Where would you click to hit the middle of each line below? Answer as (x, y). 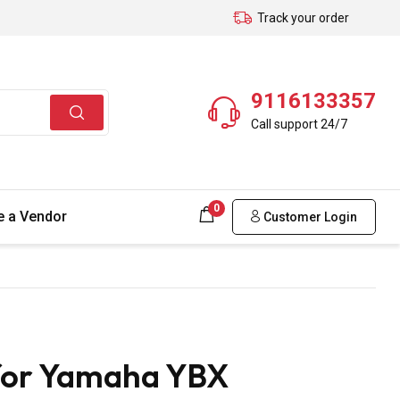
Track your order (303, 18)
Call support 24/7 (299, 124)
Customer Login (309, 217)
